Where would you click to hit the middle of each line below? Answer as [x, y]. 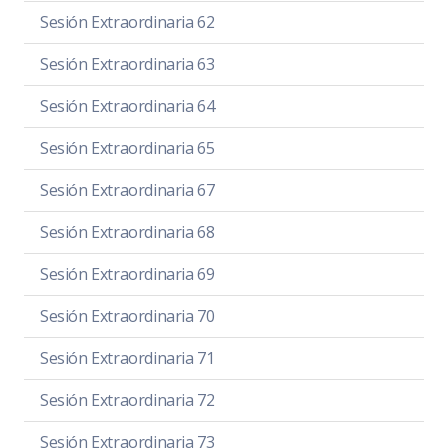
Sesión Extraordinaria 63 [127, 63]
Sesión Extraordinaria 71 [127, 357]
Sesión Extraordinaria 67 [127, 189]
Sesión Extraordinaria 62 [127, 21]
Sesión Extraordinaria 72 [127, 399]
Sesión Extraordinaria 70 [127, 315]
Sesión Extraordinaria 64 [127, 105]
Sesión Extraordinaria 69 [127, 273]
